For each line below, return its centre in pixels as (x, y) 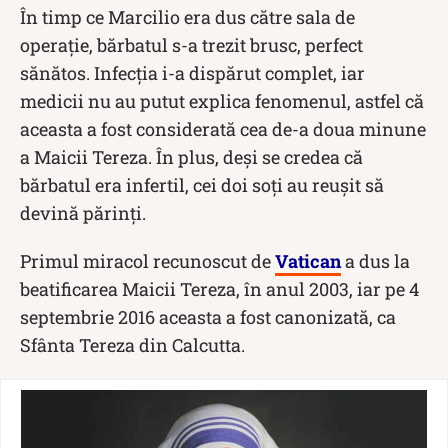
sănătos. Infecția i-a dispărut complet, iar (192, 72)
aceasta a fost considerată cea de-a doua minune (223, 128)
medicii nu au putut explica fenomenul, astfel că (222, 100)
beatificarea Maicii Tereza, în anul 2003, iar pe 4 (219, 288)
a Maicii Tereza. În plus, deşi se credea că (191, 156)
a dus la (375, 260)
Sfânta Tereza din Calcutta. (132, 344)
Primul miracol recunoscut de (147, 260)
